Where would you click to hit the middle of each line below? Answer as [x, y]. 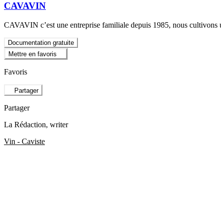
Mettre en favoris [33, 54]
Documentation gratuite [41, 42]
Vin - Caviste [24, 141]
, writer [57, 124]
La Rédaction [25, 124]
